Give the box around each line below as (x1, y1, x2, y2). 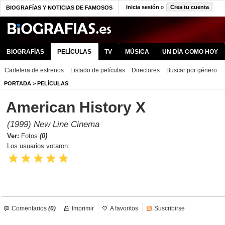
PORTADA (4, 80, 31, 86)
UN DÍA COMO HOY (162, 48, 218, 55)
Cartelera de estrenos (5, 67, 64, 74)
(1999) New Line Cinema (7, 120, 99, 129)
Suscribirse (154, 205, 185, 212)
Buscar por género (166, 67, 217, 74)
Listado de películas (70, 67, 125, 74)
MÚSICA (125, 48, 149, 55)
